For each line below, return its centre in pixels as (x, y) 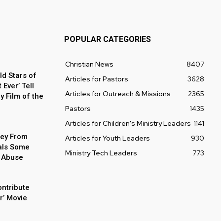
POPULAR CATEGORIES (108, 39)
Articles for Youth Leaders (108, 138)
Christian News (89, 64)
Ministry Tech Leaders (101, 153)
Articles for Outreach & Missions (118, 93)
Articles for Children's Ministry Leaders (128, 123)
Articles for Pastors (97, 79)
